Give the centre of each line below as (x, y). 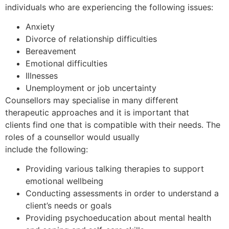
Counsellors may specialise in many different (92, 100)
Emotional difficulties (66, 63)
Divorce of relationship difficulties (91, 39)
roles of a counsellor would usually (72, 137)
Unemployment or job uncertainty (91, 88)
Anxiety (40, 26)
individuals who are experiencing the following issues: (109, 7)
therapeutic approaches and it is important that (97, 112)
